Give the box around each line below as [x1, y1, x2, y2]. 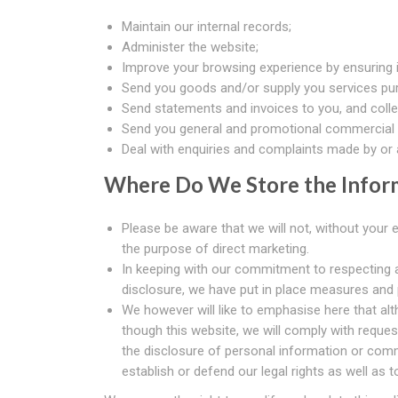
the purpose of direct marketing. [122, 241, 309, 257]
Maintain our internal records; [122, 19, 291, 35]
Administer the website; [122, 39, 259, 55]
